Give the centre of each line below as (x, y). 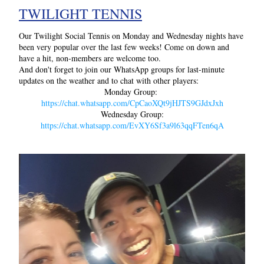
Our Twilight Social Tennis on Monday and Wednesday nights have (131, 36)
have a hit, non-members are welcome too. (90, 58)
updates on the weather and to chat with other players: (109, 80)
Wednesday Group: (132, 114)
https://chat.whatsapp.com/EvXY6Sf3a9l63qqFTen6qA (132, 125)
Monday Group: (132, 92)
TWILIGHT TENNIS (80, 14)
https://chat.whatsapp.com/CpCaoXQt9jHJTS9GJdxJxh (132, 103)
